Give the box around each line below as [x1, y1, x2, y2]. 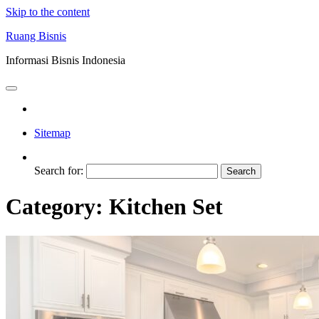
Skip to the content [6, 6, 90, 18]
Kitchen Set [109, 194, 223, 220]
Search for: [34, 164, 83, 177]
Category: [6, 194, 109, 220]
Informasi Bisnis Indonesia [6, 54, 125, 66]
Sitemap [34, 127, 70, 139]
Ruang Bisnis [6, 30, 66, 42]
